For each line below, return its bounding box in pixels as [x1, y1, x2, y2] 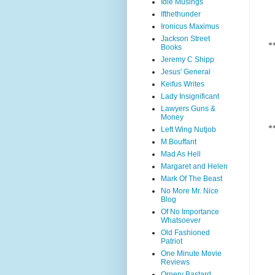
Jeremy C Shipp [161, 55, 214, 64]
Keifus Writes [161, 80, 204, 88]
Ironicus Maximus [161, 22, 219, 31]
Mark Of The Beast [161, 174, 222, 183]
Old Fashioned [161, 228, 210, 237]
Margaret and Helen [161, 162, 228, 171]
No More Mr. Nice [161, 187, 219, 195]
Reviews [161, 258, 190, 266]
